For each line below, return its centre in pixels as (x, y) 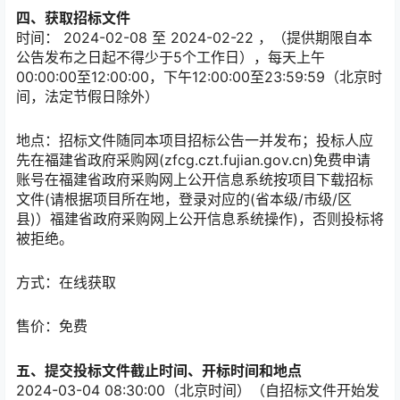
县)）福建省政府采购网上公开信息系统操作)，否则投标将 (200, 219)
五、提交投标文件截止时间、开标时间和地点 (159, 370)
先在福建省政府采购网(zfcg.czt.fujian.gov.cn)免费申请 (193, 160)
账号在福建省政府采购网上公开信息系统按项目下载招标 (195, 180)
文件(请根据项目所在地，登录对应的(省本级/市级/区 (184, 200)
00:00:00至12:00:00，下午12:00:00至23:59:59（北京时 (199, 76)
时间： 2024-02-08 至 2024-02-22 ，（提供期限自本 (194, 37)
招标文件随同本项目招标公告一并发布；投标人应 (216, 141)
